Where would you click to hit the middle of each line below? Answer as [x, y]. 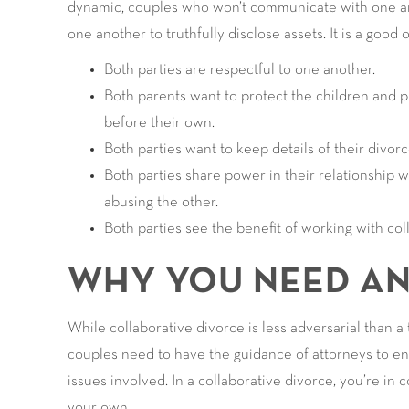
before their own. [159, 123]
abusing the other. [161, 202]
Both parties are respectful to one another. [239, 70]
